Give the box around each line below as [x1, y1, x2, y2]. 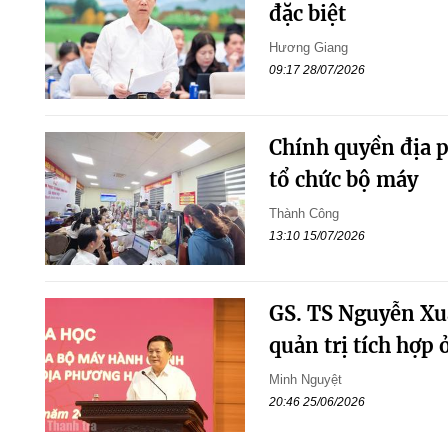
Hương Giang [268, 39, 348, 55]
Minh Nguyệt [268, 372, 342, 388]
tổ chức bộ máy [268, 167, 418, 193]
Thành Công [268, 206, 339, 222]
